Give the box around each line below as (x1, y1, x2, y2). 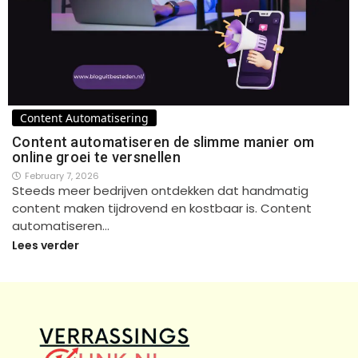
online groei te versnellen (12, 148, 181, 165)
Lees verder (12, 237, 79, 253)
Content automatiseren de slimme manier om (12, 133, 315, 150)
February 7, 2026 (25, 169, 99, 182)
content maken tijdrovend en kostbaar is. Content (12, 199, 312, 217)
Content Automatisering (20, 109, 149, 125)
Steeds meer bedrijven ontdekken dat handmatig (12, 181, 308, 199)
